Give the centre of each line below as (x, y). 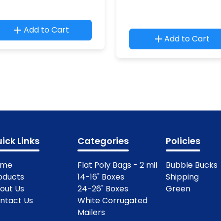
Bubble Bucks (191, 165)
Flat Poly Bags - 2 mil (118, 165)
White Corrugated (113, 201)
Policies (183, 141)
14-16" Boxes (101, 177)
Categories (103, 141)
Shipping (182, 177)
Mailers (92, 212)
